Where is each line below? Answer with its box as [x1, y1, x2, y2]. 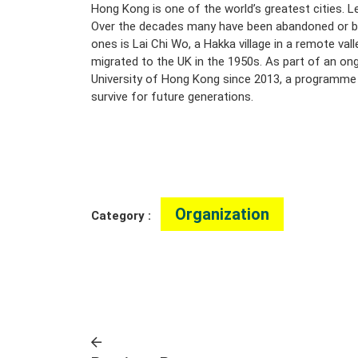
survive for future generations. [91, 89, 253, 104]
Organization [175, 205, 269, 224]
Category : [91, 209, 161, 223]
